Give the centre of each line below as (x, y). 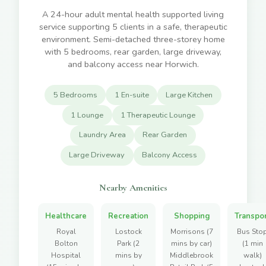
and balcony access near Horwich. (133, 64)
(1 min (252, 244)
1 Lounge (87, 115)
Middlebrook (191, 256)
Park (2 (128, 244)
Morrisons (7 (191, 232)
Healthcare (66, 216)
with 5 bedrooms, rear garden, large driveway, (133, 52)
